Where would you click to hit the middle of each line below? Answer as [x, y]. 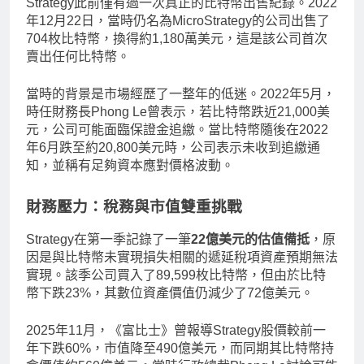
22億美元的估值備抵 [250, 240]
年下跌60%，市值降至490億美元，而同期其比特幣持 [180, 349]
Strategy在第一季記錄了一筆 [108, 240]
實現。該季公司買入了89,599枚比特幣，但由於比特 [176, 275]
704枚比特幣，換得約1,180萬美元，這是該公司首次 [177, 38]
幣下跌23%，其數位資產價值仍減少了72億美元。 [170, 293]
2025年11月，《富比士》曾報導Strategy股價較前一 [176, 331]
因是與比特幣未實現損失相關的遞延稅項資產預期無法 [182, 258]
